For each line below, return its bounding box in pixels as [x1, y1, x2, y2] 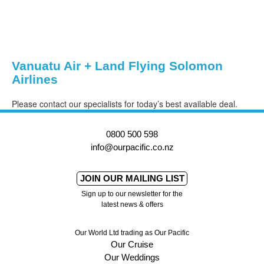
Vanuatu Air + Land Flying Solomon [12, 59, 223, 73]
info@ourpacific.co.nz [90, 170, 174, 180]
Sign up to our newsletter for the [81, 217, 183, 226]
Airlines [12, 72, 58, 87]
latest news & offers [101, 228, 163, 237]
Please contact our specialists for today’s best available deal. [12, 97, 237, 110]
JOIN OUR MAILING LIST [80, 201, 184, 212]
